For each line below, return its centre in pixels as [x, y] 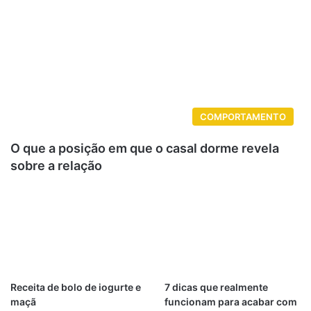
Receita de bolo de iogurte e [76, 287]
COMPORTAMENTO [243, 117]
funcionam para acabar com [230, 301]
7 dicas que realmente [216, 287]
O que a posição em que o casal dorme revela [145, 148]
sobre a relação [56, 166]
